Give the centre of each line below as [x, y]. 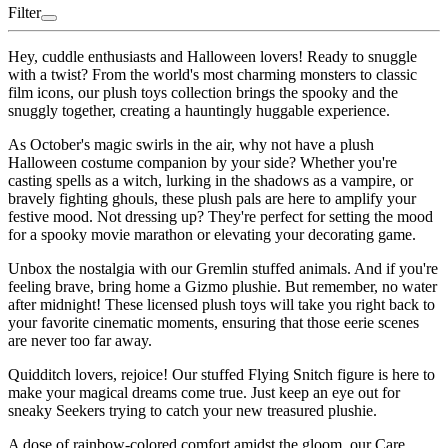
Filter [24, 13]
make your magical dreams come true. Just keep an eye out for [204, 393]
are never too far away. [80, 341]
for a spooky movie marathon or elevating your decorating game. [212, 235]
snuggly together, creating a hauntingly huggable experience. [199, 111]
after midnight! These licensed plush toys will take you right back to [221, 305]
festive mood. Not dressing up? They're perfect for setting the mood [220, 217]
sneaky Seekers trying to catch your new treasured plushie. [192, 411]
